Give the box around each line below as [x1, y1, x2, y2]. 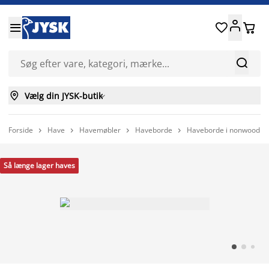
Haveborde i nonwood [187, 125, 260, 135]
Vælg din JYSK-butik [25, 89, 103, 101]
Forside [8, 124, 33, 135]
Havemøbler [79, 125, 121, 135]
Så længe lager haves [4, 160, 75, 171]
